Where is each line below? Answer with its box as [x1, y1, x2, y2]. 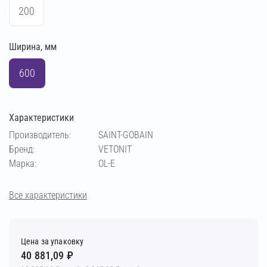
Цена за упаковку [21, 236, 84, 246]
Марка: [9, 158, 36, 169]
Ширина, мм [9, 41, 57, 52]
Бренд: [9, 144, 35, 155]
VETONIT [98, 144, 132, 155]
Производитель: [9, 129, 71, 141]
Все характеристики [9, 189, 87, 201]
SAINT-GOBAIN [98, 129, 153, 141]
